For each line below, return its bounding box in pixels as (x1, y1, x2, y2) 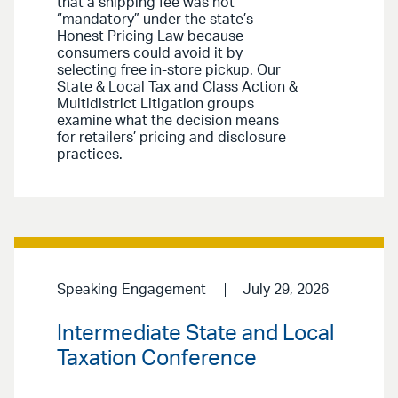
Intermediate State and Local (57, 323, 334, 346)
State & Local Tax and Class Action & (57, 80, 298, 95)
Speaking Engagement (57, 283, 206, 298)
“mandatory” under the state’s (57, 12, 253, 28)
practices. (57, 147, 123, 163)
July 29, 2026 (242, 283, 329, 298)
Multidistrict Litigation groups (57, 97, 254, 112)
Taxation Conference (57, 348, 257, 370)
